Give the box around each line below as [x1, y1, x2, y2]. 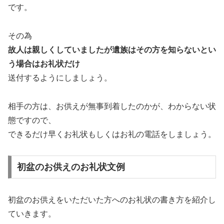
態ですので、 [8, 115, 56, 124]
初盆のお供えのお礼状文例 [16, 162, 125, 172]
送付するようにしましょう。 [8, 73, 112, 82]
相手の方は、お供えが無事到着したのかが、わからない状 [8, 101, 216, 110]
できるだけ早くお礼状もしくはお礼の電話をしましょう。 [8, 129, 216, 138]
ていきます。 [8, 209, 56, 218]
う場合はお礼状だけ [8, 59, 80, 68]
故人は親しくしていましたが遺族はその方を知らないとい [8, 45, 216, 54]
